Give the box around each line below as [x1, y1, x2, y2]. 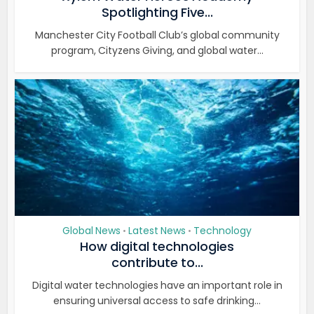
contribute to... [111, 254, 203, 271]
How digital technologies [80, 238, 234, 255]
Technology [193, 224, 252, 238]
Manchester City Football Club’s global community [34, 28, 280, 42]
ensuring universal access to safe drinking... [53, 294, 261, 308]
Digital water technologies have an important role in [32, 278, 282, 292]
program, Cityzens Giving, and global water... [50, 43, 264, 57]
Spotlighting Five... [101, 4, 213, 21]
